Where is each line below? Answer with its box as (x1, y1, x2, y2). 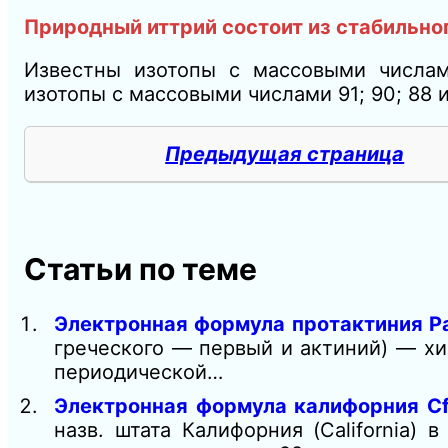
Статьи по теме (24, 251, 257, 288)
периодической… (54, 359, 223, 384)
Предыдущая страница (165, 142, 405, 167)
